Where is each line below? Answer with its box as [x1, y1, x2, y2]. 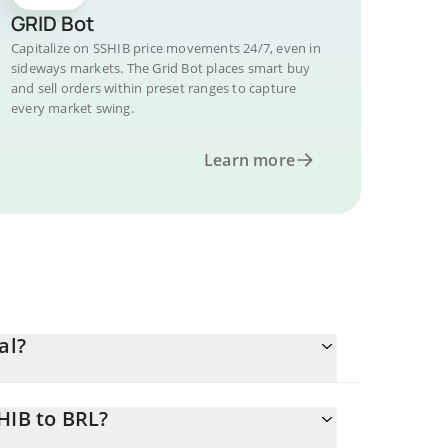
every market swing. [11, 99, 134, 117]
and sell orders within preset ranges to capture [11, 79, 297, 97]
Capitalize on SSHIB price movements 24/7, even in [11, 39, 321, 57]
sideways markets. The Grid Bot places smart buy [11, 59, 311, 77]
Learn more [204, 149, 295, 171]
